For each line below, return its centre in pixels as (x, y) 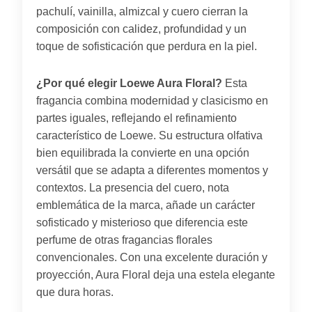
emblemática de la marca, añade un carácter (146, 205)
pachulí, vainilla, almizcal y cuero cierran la (142, 11)
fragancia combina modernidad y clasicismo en (152, 100)
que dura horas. (75, 292)
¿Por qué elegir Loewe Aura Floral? (129, 83)
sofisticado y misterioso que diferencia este (142, 222)
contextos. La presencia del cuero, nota (133, 187)
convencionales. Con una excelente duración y (152, 257)
